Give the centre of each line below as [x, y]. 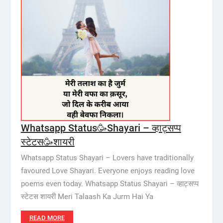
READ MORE [47, 218]
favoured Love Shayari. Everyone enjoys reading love [108, 171]
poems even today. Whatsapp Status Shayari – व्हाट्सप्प [110, 184]
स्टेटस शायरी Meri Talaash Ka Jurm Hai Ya [87, 197]
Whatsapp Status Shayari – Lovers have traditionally [107, 158]
